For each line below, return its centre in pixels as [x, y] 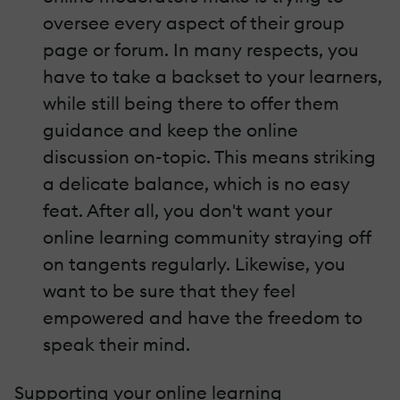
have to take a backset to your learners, [212, 76]
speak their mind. [117, 344]
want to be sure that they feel [169, 290]
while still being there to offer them [191, 103]
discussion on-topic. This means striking [209, 156]
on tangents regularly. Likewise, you [194, 263]
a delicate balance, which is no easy [196, 183]
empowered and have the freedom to [203, 317]
